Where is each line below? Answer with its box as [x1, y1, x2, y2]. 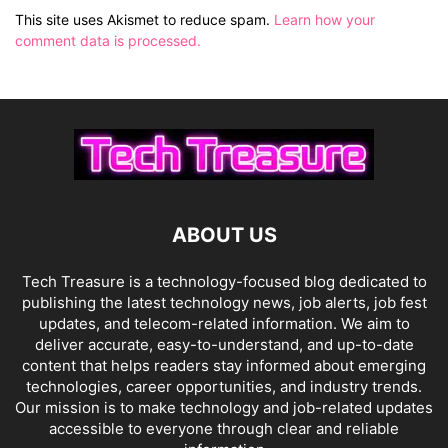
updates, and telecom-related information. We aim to [38, 313, 410, 333]
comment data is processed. [15, 31, 201, 49]
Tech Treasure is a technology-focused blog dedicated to [21, 271, 427, 291]
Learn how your [274, 10, 375, 28]
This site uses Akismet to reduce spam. [15, 10, 274, 28]
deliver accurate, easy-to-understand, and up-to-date [34, 334, 414, 354]
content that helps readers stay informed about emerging [22, 355, 426, 375]
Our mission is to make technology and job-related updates [15, 397, 433, 417]
